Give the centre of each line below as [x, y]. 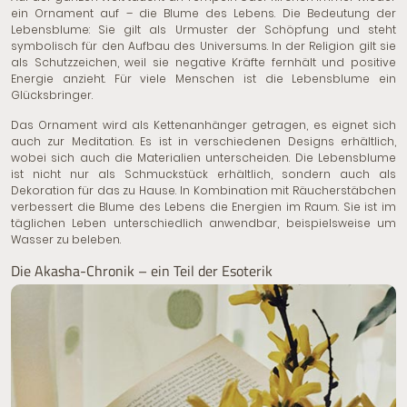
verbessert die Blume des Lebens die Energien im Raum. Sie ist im [203, 207]
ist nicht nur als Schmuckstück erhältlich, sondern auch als [203, 174]
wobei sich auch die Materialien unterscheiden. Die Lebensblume [203, 158]
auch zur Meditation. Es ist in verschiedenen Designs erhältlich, [203, 142]
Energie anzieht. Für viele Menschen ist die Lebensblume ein [203, 79]
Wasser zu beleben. [66, 240]
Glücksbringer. [52, 95]
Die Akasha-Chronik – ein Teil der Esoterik [142, 271]
